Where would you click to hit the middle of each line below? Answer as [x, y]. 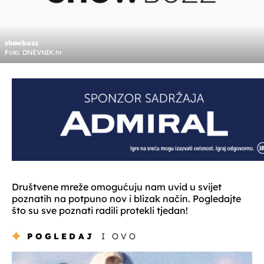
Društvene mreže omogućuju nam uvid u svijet [117, 187]
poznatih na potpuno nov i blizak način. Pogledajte [126, 199]
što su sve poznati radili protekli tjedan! [100, 211]
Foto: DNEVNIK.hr [34, 53]
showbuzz [22, 43]
